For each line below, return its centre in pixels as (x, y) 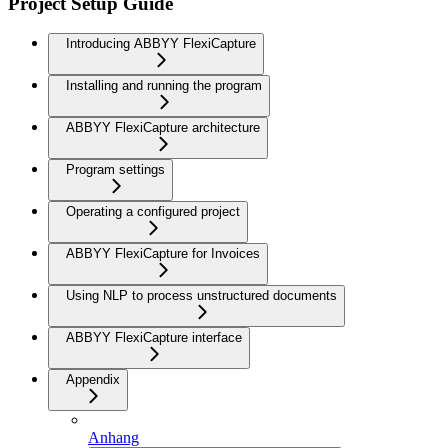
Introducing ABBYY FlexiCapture (161, 44)
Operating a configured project (153, 212)
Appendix (93, 380)
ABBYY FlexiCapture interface (154, 338)
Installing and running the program (164, 86)
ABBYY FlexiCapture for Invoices (163, 254)
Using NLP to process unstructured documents (201, 296)
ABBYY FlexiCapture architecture (163, 128)
